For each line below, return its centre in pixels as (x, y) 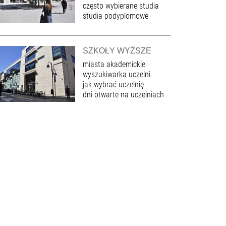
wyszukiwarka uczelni (117, 75)
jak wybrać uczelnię (114, 85)
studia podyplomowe (116, 16)
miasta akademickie (114, 65)
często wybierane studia (121, 6)
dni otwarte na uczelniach (124, 95)
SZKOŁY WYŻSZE (117, 51)
